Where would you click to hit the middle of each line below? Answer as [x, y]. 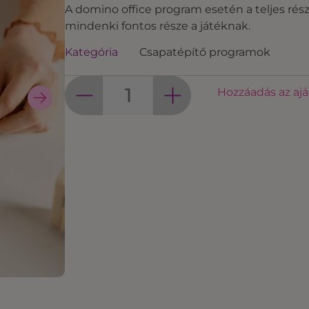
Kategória [91, 52]
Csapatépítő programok [205, 52]
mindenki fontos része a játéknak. [158, 26]
